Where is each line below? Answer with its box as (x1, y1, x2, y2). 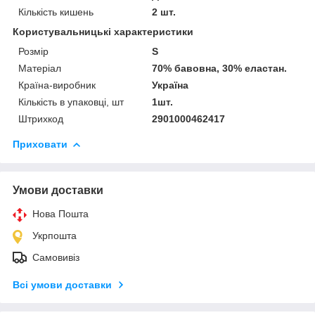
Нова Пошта (32, 207, 89, 219)
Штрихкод (18, 112, 63, 124)
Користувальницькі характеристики (13, 25, 193, 37)
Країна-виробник (18, 79, 96, 91)
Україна (152, 79, 189, 91)
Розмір (18, 45, 49, 57)
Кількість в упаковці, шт (18, 96, 124, 108)
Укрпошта (32, 229, 77, 241)
